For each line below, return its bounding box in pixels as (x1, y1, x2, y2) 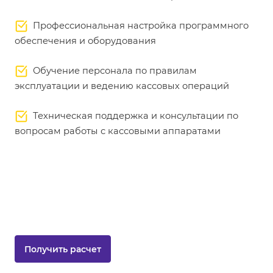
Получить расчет (24, 243, 101, 255)
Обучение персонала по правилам (28, 65, 197, 76)
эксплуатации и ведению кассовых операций (15, 80, 229, 91)
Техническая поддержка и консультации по (28, 110, 238, 121)
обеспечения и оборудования (15, 35, 156, 46)
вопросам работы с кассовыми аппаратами (15, 126, 221, 136)
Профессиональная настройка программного (28, 20, 249, 31)
